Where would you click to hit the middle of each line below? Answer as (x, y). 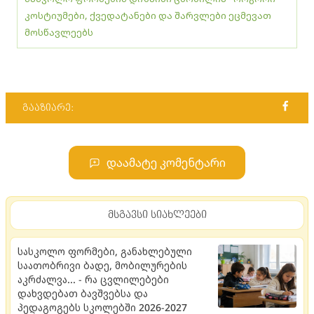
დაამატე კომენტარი (166, 162)
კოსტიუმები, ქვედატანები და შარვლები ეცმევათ (148, 15)
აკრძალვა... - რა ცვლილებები (93, 279)
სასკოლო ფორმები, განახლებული (105, 251)
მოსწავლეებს (59, 32)
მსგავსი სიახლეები (157, 214)
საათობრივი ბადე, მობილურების (102, 265)
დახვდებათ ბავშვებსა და (83, 293)
